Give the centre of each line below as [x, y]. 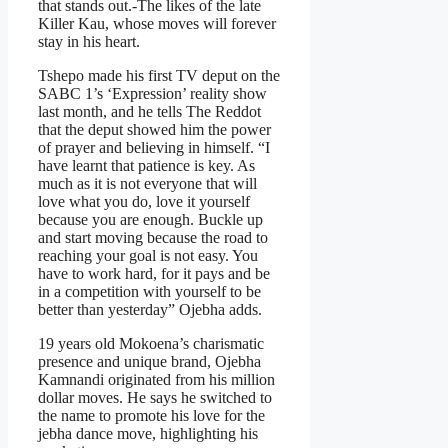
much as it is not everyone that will [147, 184]
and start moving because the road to [153, 238]
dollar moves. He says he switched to [155, 398]
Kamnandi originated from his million [156, 380]
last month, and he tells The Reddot [149, 112]
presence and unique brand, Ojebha [149, 362]
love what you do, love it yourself [144, 202]
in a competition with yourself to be [149, 292]
